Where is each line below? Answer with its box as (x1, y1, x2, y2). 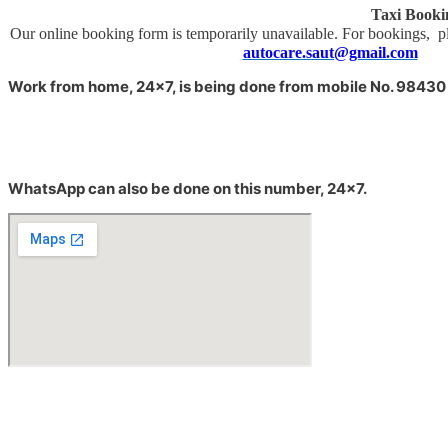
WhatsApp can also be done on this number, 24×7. (8, 178, 367, 198)
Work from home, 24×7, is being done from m (8, 76, 331, 96)
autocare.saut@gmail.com (242, 43, 418, 61)
